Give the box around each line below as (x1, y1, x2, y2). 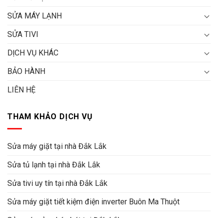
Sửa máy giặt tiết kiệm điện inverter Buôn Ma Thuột (7, 197, 180, 206)
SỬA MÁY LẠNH (7, 11, 62, 21)
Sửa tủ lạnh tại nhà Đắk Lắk (7, 160, 100, 169)
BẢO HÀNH (7, 67, 45, 76)
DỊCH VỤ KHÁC (7, 48, 58, 58)
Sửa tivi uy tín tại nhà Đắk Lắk (7, 178, 108, 188)
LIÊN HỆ (7, 85, 36, 95)
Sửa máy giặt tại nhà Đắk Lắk (7, 141, 107, 151)
